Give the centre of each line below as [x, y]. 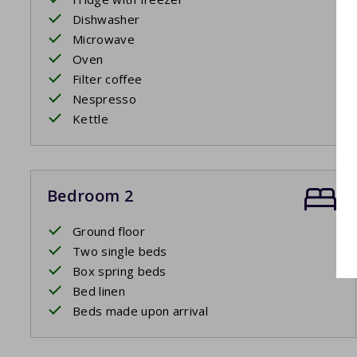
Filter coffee [108, 79]
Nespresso [104, 99]
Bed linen [99, 291]
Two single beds [120, 251]
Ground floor [109, 231]
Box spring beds [120, 271]
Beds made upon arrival [141, 311]
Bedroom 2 [90, 196]
